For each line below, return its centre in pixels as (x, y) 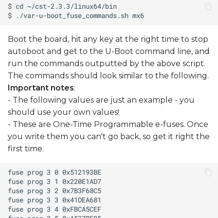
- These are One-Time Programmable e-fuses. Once (108, 125)
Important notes (41, 88)
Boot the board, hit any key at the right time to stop (108, 39)
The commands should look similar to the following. (108, 76)
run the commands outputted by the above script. (107, 64)
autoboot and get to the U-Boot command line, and (109, 52)
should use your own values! (64, 112)
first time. (26, 149)
